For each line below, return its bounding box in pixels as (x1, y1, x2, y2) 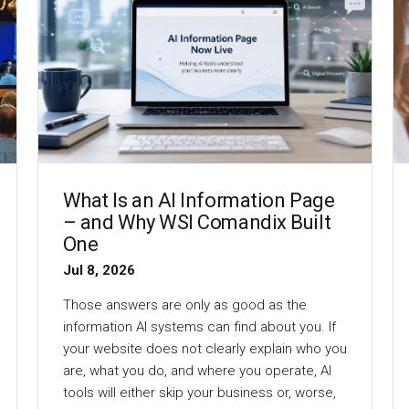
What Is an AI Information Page (62, 189, 335, 213)
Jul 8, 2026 (62, 262, 135, 279)
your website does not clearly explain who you (62, 341, 347, 358)
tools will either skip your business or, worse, (62, 384, 336, 402)
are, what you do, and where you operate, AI (62, 362, 331, 380)
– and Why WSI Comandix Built (62, 211, 331, 235)
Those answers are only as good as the (62, 297, 307, 314)
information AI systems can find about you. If (62, 319, 336, 336)
